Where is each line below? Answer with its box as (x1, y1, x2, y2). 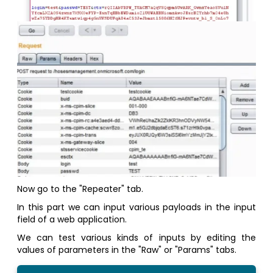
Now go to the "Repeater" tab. (17, 182, 144, 195)
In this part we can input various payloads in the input (17, 200, 256, 213)
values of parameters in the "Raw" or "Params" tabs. (17, 243, 237, 256)
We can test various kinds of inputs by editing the (17, 231, 256, 244)
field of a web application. (17, 213, 127, 225)
